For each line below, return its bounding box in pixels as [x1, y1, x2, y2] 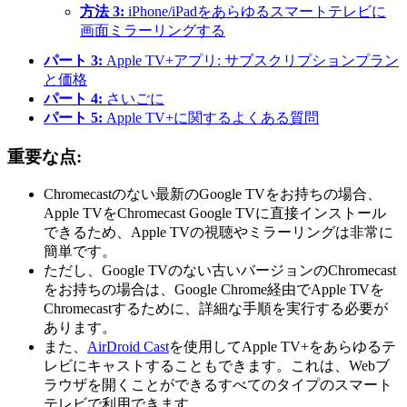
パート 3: [44, 52, 106, 68]
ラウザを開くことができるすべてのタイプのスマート [44, 377, 392, 393]
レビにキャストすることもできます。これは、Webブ [44, 358, 390, 374]
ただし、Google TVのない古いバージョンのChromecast [44, 263, 396, 279]
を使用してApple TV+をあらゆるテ [169, 339, 396, 355]
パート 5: [44, 109, 106, 125]
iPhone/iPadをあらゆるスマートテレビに [128, 3, 386, 19]
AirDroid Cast [87, 339, 169, 355]
